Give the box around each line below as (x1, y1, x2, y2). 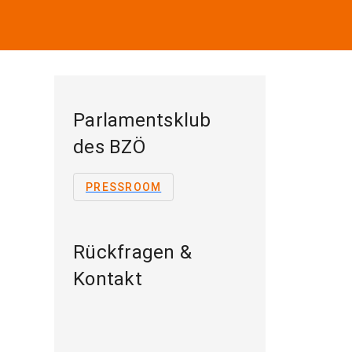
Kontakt (73, 268, 142, 290)
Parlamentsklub (73, 109, 211, 131)
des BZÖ (73, 136, 145, 158)
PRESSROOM (86, 181, 162, 193)
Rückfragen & (73, 241, 192, 263)
